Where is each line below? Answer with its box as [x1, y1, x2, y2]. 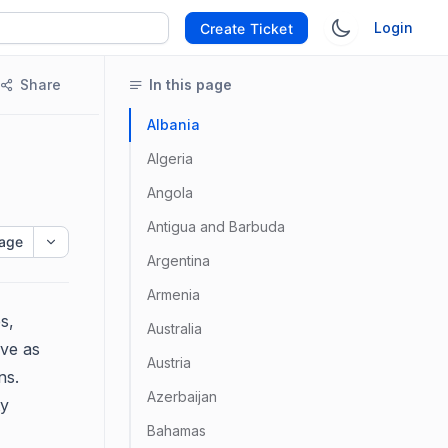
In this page [149, 76, 232, 93]
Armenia [147, 286, 200, 303]
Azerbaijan [147, 388, 217, 405]
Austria [147, 354, 191, 371]
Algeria [147, 150, 193, 167]
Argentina [147, 252, 210, 269]
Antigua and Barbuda [147, 218, 285, 235]
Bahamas [147, 422, 206, 439]
